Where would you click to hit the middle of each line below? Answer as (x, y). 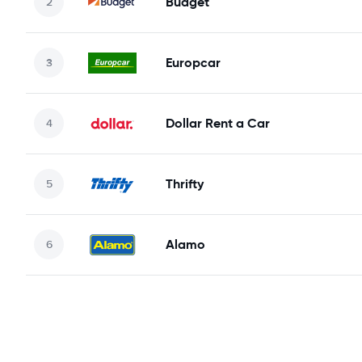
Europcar (193, 62)
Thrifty (185, 183)
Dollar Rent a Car (218, 123)
